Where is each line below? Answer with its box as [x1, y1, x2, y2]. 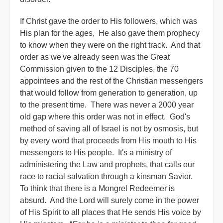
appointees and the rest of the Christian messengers [20, 77, 203, 85]
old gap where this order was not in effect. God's [20, 112, 190, 121]
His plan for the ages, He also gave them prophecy [20, 29, 200, 37]
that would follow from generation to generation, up [20, 89, 198, 97]
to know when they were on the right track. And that [20, 41, 200, 49]
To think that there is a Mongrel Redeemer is [20, 184, 175, 193]
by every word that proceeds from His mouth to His [20, 136, 197, 145]
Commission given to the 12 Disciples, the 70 [20, 65, 179, 73]
